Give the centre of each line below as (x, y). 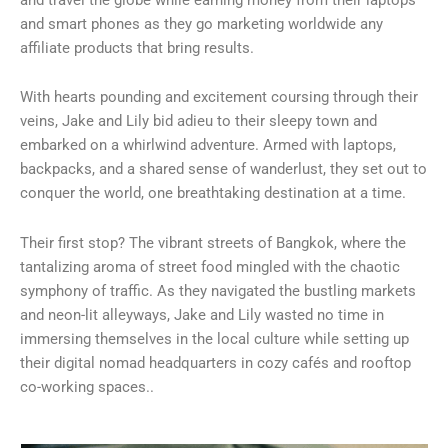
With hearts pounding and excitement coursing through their (219, 97)
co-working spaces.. (87, 386)
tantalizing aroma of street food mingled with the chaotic (210, 266)
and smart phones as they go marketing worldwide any (201, 23)
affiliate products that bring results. (137, 47)
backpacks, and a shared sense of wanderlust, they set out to (223, 169)
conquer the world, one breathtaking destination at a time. (215, 193)
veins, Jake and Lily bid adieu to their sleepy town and (198, 121)
